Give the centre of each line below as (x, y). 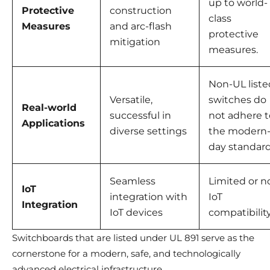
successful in (140, 116)
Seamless (133, 181)
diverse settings (148, 131)
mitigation (135, 42)
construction (141, 11)
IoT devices (136, 213)
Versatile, (131, 100)
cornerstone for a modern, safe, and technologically (126, 254)
